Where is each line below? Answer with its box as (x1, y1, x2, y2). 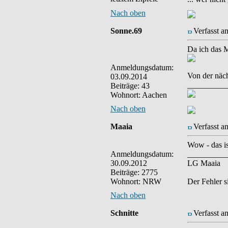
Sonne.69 (110, 26, 142, 35)
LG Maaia (187, 159, 220, 167)
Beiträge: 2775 (110, 168, 158, 177)
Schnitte (110, 209, 138, 217)
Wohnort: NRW (110, 177, 161, 186)
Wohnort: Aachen (110, 91, 167, 99)
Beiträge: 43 (110, 81, 150, 90)
